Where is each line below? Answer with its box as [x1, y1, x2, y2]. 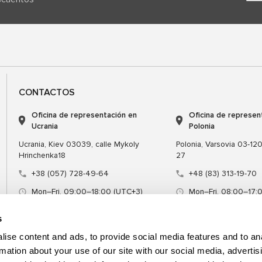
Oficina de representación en [31, 110, 137, 120]
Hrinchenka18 [18, 150, 65, 161]
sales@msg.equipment [31, 205, 111, 215]
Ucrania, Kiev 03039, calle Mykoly [18, 139, 139, 150]
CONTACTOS [18, 87, 75, 99]
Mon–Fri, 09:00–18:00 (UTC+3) [31, 187, 143, 197]
